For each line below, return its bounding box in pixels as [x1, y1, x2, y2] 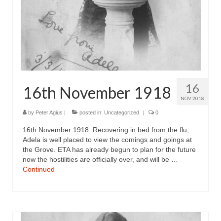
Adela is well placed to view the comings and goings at [23, 136, 192, 144]
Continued [23, 165, 55, 173]
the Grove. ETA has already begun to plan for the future [23, 146, 196, 153]
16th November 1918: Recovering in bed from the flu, [23, 126, 189, 134]
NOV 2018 [181, 95, 204, 101]
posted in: [78, 110, 104, 115]
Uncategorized [104, 110, 139, 115]
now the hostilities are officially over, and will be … [23, 155, 178, 163]
